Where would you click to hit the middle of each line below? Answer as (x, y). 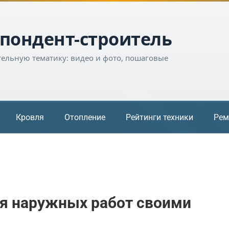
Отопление (85, 117)
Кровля (30, 117)
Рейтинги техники (159, 117)
